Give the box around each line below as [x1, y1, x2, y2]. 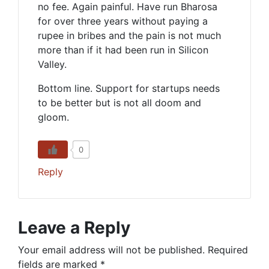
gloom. [38, 111, 69, 123]
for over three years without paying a [38, 15, 208, 27]
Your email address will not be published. [18, 244, 205, 256]
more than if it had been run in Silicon [38, 44, 208, 56]
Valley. [38, 58, 67, 70]
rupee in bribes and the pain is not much [38, 29, 221, 41]
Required [208, 244, 248, 256]
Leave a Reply [18, 217, 130, 238]
